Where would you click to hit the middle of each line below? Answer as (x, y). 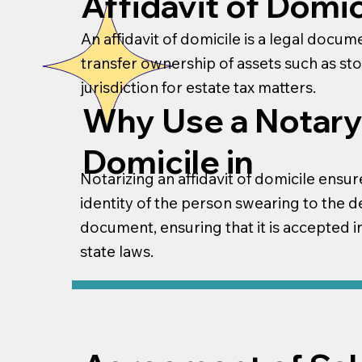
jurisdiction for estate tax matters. (199, 87)
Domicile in (168, 161)
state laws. (117, 252)
